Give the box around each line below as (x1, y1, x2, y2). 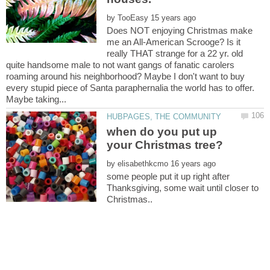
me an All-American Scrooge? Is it (107, 36, 241, 47)
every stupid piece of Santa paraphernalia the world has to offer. (6, 82, 254, 93)
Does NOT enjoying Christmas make (107, 25, 253, 36)
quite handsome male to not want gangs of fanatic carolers (6, 59, 234, 70)
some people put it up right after (107, 171, 230, 182)
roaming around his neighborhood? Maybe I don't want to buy (6, 71, 245, 81)
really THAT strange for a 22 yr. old (107, 48, 243, 58)
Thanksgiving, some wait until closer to (107, 183, 259, 193)
